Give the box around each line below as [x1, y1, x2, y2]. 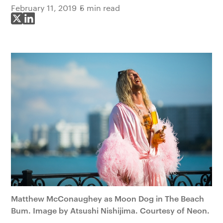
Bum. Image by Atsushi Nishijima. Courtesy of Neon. [11, 205, 210, 216]
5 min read [80, 2, 120, 13]
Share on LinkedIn [28, 18, 97, 29]
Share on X [16, 18, 58, 29]
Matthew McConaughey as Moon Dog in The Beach [11, 193, 205, 204]
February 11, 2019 [11, 2, 77, 13]
